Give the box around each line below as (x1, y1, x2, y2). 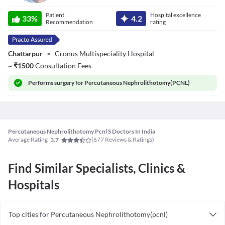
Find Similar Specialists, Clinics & (8, 161, 185, 175)
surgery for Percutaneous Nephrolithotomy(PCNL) (54, 79, 190, 86)
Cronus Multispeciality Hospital (55, 49, 154, 58)
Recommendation (46, 18, 93, 26)
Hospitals (8, 177, 59, 192)
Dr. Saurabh (8, 4, 45, 12)
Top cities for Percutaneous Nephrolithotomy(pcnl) (9, 210, 168, 218)
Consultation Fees (35, 61, 91, 70)
